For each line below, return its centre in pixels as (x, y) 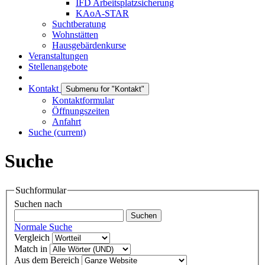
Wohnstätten (75, 35)
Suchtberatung (79, 24)
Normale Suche (43, 227)
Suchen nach (38, 204)
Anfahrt (67, 122)
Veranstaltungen (58, 56)
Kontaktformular (83, 100)
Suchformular (41, 190)
